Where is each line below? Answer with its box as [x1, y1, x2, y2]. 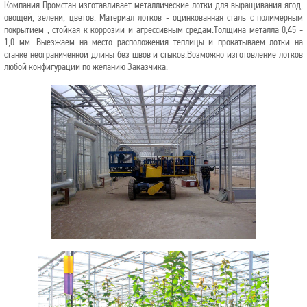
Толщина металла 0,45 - [214, 25, 304, 35]
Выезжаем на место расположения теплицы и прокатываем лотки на [36, 38, 304, 47]
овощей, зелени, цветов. [4, 13, 99, 23]
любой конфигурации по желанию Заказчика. [4, 62, 168, 72]
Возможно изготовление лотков [187, 50, 303, 60]
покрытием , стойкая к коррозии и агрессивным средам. [4, 25, 214, 35]
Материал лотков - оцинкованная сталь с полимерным [99, 13, 303, 23]
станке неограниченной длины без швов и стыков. [4, 50, 188, 60]
